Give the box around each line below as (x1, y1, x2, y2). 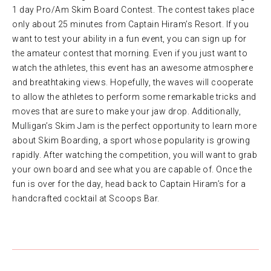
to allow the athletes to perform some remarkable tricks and (12, 92, 256, 102)
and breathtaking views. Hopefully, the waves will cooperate (12, 77, 253, 88)
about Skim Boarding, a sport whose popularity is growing (12, 135, 250, 146)
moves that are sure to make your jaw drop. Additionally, (12, 106, 241, 117)
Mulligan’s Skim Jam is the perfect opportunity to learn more (12, 121, 256, 131)
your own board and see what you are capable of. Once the (12, 165, 252, 175)
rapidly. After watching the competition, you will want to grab (12, 150, 257, 160)
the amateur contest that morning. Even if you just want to (12, 48, 247, 59)
